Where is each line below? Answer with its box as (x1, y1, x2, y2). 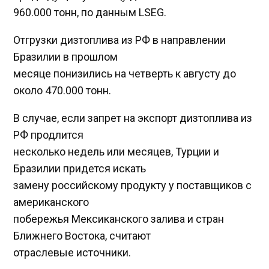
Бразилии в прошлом (13, 50, 118, 64)
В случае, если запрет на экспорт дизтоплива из (13, 112, 253, 125)
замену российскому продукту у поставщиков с (13, 179, 252, 192)
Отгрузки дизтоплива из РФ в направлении (13, 34, 226, 47)
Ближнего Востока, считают (13, 229, 151, 243)
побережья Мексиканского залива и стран (13, 213, 225, 226)
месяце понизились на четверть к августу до (13, 67, 237, 80)
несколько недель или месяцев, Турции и (13, 145, 220, 159)
